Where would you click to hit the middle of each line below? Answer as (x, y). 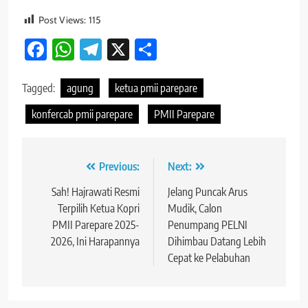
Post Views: (62, 20)
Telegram (144, 49)
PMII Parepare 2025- (96, 225)
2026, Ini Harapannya (95, 242)
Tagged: (40, 88)
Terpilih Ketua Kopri (99, 209)
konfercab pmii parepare (82, 114)
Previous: (119, 167)
